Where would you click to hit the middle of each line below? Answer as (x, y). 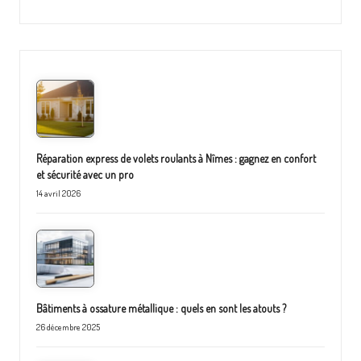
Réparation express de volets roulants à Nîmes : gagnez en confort (176, 159)
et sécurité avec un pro (85, 175)
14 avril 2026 (58, 193)
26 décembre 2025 (68, 327)
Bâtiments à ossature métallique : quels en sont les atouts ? (161, 308)
